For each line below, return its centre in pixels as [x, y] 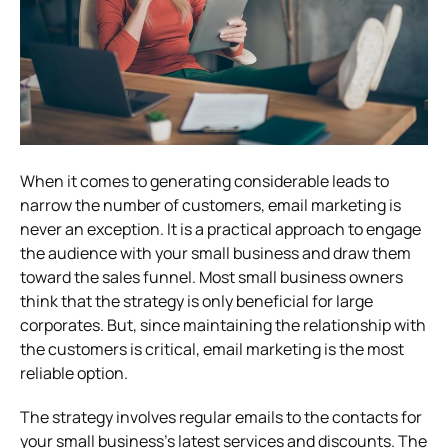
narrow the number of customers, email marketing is [210, 204]
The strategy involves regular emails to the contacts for [221, 416]
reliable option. [74, 372]
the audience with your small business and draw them [215, 252]
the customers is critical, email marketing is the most [212, 348]
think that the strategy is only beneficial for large [196, 300]
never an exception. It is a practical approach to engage [220, 228]
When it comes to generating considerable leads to [204, 180]
